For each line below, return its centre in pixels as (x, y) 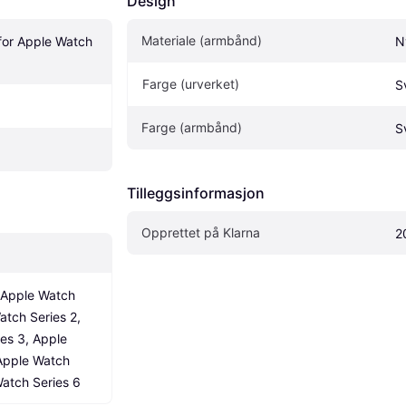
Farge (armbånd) (192, 128)
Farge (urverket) (191, 84)
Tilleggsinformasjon (196, 193)
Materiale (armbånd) (202, 41)
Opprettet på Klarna (201, 233)
